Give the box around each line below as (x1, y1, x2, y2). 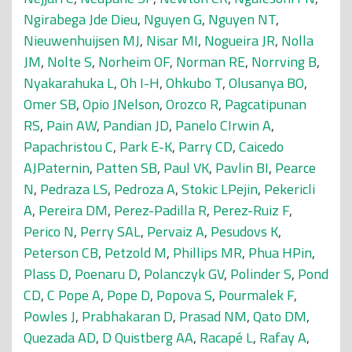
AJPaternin (24, 157, 90, 178)
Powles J (24, 306, 75, 327)
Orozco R (166, 93, 218, 115)
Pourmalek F (218, 284, 294, 306)
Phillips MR (173, 242, 242, 263)
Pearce (275, 157, 316, 178)
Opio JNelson (82, 93, 159, 115)
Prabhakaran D (82, 306, 173, 327)
